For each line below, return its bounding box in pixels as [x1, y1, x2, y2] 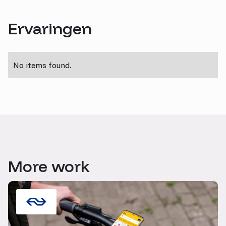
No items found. [13, 60, 72, 70]
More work [8, 155, 90, 176]
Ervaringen [8, 18, 92, 38]
